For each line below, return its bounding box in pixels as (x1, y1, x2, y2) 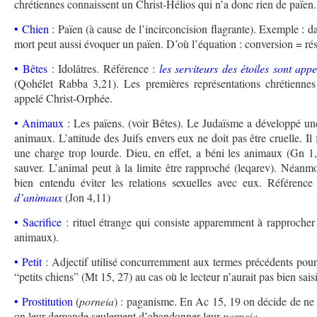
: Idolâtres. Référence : (51, 61, 159, 76)
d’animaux (14, 190, 63, 205)
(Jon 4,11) (65, 190, 111, 205)
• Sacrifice (14, 214, 62, 230)
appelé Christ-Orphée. (14, 91, 113, 106)
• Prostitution (14, 294, 73, 309)
